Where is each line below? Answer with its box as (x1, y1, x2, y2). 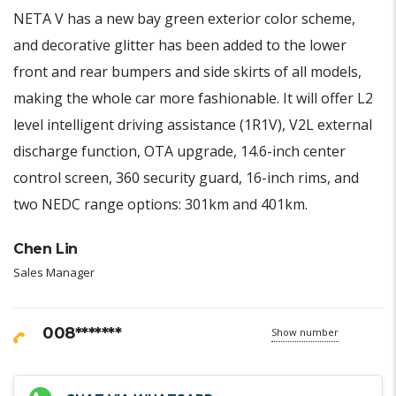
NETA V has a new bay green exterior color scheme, (13, 9, 355, 28)
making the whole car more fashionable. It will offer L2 (13, 88, 373, 108)
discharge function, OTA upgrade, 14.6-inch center (13, 141, 346, 161)
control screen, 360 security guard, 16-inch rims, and (13, 168, 359, 187)
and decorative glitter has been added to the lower (13, 35, 346, 55)
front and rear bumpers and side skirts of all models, (13, 62, 362, 81)
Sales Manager (13, 264, 95, 280)
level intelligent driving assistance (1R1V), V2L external (13, 115, 372, 134)
